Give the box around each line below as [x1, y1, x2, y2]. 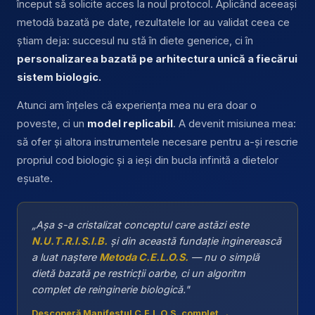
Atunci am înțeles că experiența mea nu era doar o [17, 98, 257, 112]
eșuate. [17, 172, 53, 185]
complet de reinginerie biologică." [32, 283, 190, 295]
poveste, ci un [17, 117, 87, 130]
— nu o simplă [188, 250, 259, 263]
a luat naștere [32, 250, 99, 263]
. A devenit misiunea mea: [173, 117, 296, 130]
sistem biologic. [17, 70, 101, 84]
